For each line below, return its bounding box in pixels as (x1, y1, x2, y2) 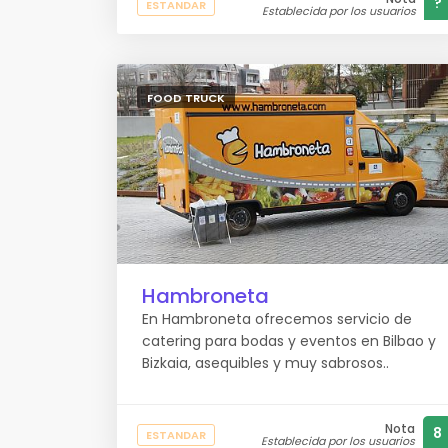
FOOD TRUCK (147, 90, 225, 106)
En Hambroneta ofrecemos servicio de (142, 309, 412, 329)
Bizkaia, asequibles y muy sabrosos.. (142, 353, 389, 373)
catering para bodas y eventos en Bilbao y (142, 331, 436, 351)
